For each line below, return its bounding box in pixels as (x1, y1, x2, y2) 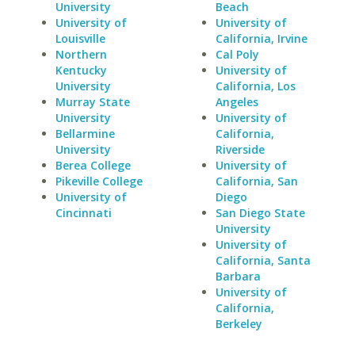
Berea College (55, 158, 131, 173)
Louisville (55, 31, 105, 46)
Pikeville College (55, 174, 143, 189)
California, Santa (215, 253, 311, 268)
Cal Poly (215, 47, 259, 62)
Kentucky (55, 63, 107, 78)
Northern (55, 47, 107, 62)
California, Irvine (215, 31, 307, 46)
